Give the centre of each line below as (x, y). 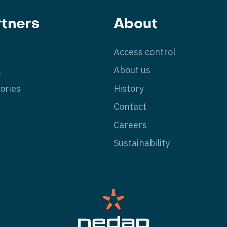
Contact (130, 107)
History (129, 88)
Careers (130, 125)
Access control (144, 52)
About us (132, 70)
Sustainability (142, 143)
